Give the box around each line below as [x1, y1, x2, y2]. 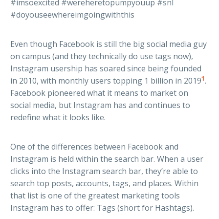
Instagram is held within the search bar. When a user [10, 153, 203, 165]
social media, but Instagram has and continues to [10, 100, 190, 111]
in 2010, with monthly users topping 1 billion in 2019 [10, 75, 201, 87]
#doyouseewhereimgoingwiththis [10, 9, 134, 20]
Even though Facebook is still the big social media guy [10, 39, 207, 50]
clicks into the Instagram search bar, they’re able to [10, 166, 198, 177]
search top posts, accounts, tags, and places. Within [10, 178, 198, 189]
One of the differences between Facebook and [10, 141, 178, 153]
